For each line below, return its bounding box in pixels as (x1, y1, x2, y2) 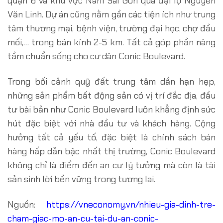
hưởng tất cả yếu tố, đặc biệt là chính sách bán (7, 131, 216, 144)
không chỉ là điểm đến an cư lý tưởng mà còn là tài (7, 159, 216, 172)
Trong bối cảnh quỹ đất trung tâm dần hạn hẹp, (7, 76, 216, 88)
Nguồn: (7, 199, 46, 211)
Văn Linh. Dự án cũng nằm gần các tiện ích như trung (7, 8, 216, 20)
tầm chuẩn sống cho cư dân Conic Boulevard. (7, 50, 185, 62)
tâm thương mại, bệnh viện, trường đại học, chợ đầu (7, 22, 216, 34)
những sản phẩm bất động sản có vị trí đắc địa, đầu (7, 90, 216, 102)
